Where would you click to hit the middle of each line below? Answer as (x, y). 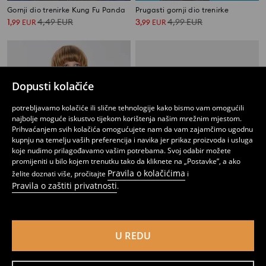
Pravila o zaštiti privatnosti (64, 186)
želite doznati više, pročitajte (60, 174)
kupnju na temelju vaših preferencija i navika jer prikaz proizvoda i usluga (132, 140)
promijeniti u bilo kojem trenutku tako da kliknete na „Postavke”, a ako (126, 161)
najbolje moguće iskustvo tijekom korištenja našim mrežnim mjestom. (127, 118)
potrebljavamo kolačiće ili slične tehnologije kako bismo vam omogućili (128, 108)
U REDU (133, 236)
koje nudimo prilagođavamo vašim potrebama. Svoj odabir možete (121, 151)
